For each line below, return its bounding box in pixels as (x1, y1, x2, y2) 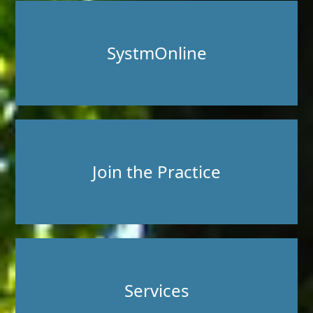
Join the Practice (92, 163, 221, 180)
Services (124, 282, 189, 299)
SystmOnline (106, 45, 207, 61)
